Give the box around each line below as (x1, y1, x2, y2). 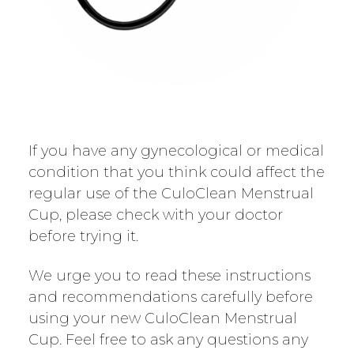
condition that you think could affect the (28, 164, 325, 182)
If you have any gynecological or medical (28, 142, 324, 160)
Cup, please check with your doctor (28, 206, 283, 224)
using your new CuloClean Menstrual (28, 309, 297, 327)
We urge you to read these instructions (28, 266, 311, 284)
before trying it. (28, 228, 138, 246)
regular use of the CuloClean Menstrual (28, 185, 314, 203)
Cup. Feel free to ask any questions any (28, 330, 308, 348)
